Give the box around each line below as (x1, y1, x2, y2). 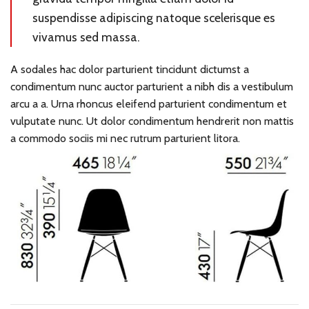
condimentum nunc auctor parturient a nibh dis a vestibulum (10, 79, 293, 93)
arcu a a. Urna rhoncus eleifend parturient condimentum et (10, 97, 287, 110)
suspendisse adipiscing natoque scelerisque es (32, 10, 275, 25)
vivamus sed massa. (32, 29, 140, 44)
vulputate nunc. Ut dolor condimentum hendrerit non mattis (10, 114, 294, 128)
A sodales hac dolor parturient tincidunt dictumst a (10, 62, 249, 76)
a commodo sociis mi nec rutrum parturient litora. (10, 131, 240, 145)
